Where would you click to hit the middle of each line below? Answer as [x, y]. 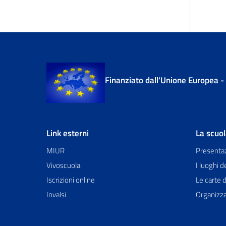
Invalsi [56, 195]
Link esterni [68, 133]
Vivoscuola [63, 165]
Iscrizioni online [71, 180]
